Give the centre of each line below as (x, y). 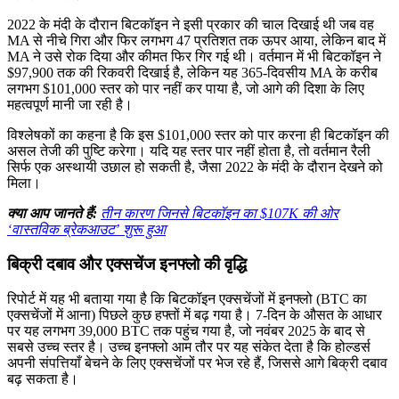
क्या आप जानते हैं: (52, 214)
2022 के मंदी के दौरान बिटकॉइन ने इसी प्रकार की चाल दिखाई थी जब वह (191, 25)
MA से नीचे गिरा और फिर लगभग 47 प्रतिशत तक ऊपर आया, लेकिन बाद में (196, 41)
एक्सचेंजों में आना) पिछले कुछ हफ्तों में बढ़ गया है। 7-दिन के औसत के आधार (195, 314)
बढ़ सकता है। (43, 379)
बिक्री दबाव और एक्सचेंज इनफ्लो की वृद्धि (127, 265)
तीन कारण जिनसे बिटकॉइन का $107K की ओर (220, 214)
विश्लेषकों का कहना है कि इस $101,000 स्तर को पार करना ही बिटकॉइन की (198, 135)
